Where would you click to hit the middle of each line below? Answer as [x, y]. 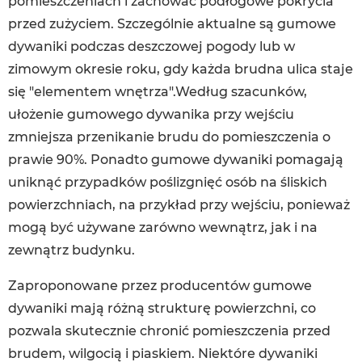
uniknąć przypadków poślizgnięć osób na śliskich [168, 182]
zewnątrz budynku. [72, 250]
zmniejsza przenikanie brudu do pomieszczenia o [169, 137]
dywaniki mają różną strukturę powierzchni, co [162, 308]
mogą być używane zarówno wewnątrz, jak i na [163, 227]
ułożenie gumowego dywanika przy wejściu [151, 114]
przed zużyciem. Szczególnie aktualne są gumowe [172, 24]
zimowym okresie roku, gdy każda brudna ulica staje [181, 69]
